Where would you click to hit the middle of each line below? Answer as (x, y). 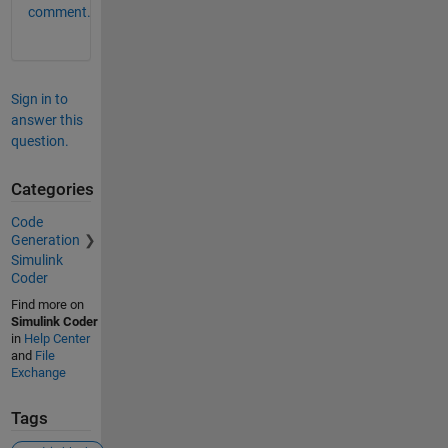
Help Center (56, 338)
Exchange (38, 372)
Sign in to (39, 99)
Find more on (47, 304)
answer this (46, 120)
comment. (59, 12)
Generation (45, 239)
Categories (52, 190)
